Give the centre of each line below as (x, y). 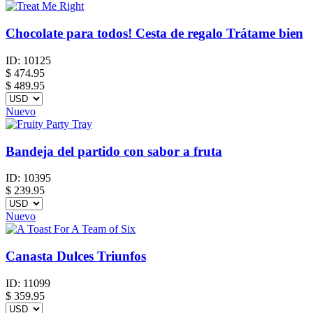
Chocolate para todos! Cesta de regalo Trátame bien (154, 34)
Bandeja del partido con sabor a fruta (114, 151)
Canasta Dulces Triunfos (76, 256)
